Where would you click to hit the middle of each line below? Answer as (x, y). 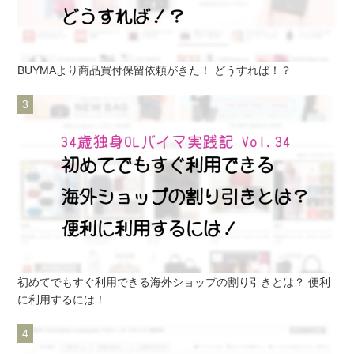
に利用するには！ (62, 300)
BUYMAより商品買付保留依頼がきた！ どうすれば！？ (155, 70)
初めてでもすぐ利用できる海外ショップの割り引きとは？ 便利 (174, 282)
